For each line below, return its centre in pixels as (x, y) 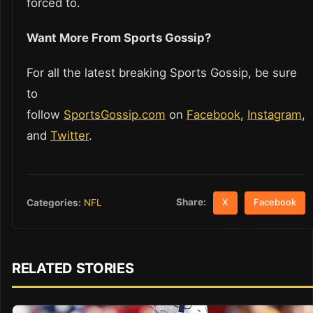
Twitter (70, 136)
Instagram (275, 115)
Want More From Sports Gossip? (120, 38)
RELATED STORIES (73, 268)
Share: (191, 202)
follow (45, 115)
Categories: (54, 202)
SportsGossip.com (115, 115)
